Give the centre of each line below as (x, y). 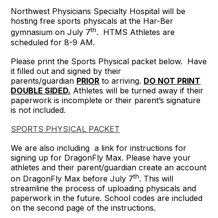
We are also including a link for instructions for (99, 148)
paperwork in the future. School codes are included (107, 198)
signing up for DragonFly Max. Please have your (101, 157)
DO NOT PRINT (172, 81)
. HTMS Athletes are (136, 32)
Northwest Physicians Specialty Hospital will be (98, 11)
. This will (156, 179)
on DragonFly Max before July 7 (72, 179)
